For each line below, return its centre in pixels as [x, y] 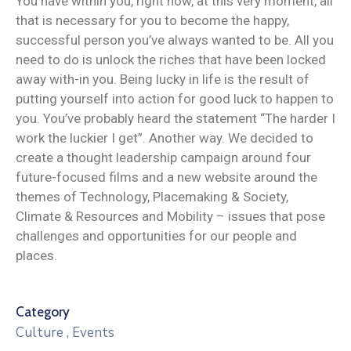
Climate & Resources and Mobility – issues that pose [170, 216]
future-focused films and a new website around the [166, 177]
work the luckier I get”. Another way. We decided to [165, 138]
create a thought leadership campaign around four [163, 157]
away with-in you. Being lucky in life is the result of [163, 79]
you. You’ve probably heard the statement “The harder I [175, 118]
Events [93, 332]
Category [43, 311]
